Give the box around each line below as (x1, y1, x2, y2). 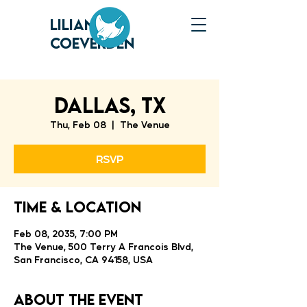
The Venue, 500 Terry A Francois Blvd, (14, 240, 193, 252)
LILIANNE (50, 15, 112, 34)
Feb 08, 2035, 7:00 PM (14, 227, 118, 239)
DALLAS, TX (53, 93, 166, 118)
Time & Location (14, 197, 141, 216)
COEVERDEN (50, 34, 134, 52)
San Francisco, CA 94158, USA (14, 253, 153, 265)
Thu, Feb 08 (49, 118, 106, 130)
